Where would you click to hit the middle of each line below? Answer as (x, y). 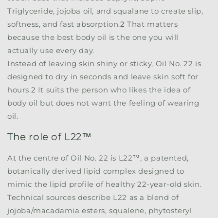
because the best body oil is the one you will (93, 37)
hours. (19, 90)
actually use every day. (51, 50)
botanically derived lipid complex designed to (96, 171)
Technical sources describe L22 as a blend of (93, 197)
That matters (151, 24)
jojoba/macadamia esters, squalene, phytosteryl (100, 210)
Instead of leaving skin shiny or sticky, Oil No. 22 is (104, 63)
